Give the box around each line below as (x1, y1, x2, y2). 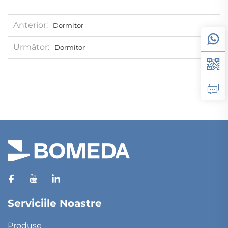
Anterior (13, 20, 46, 31)
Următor (13, 42, 48, 52)
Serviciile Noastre (8, 197, 102, 210)
